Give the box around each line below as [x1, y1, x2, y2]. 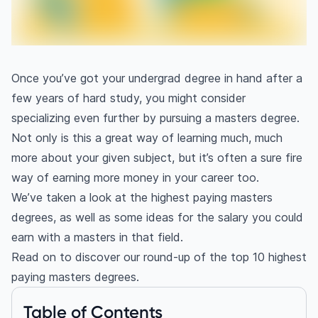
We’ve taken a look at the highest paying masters [11, 190, 273, 205]
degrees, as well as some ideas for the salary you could [11, 210, 303, 225]
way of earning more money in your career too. [11, 170, 259, 185]
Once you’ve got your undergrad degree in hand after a [11, 71, 302, 86]
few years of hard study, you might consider [11, 91, 246, 106]
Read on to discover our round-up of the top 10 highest [11, 250, 307, 265]
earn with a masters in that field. [11, 230, 183, 245]
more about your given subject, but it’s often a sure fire [11, 150, 302, 165]
